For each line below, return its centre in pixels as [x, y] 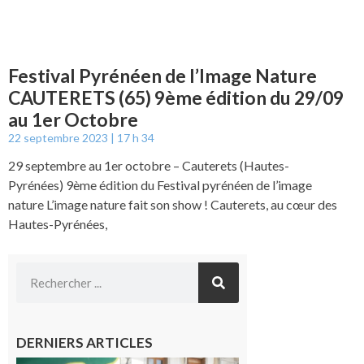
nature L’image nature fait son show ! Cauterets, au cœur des [173, 204]
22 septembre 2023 [59, 137]
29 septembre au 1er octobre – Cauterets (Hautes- [149, 165]
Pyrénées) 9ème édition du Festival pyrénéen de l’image [160, 184]
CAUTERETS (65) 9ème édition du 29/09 [176, 97]
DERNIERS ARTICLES [84, 342]
